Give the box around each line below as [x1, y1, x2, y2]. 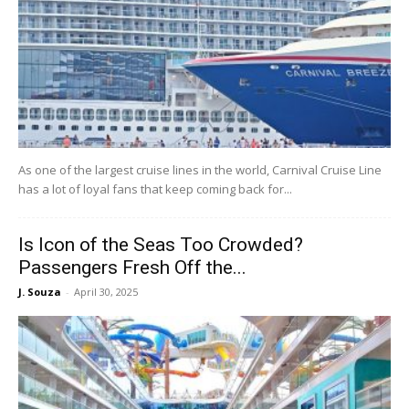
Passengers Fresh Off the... [18, 257, 246, 279]
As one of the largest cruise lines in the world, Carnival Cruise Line [18, 162, 382, 179]
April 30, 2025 [74, 285, 138, 299]
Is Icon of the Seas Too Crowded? [18, 234, 303, 257]
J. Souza [18, 285, 61, 299]
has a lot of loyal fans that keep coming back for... [18, 181, 292, 198]
